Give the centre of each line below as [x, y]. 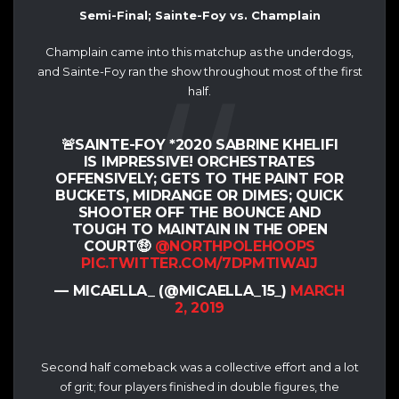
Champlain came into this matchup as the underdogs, [199, 52]
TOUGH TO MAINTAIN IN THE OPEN [199, 229]
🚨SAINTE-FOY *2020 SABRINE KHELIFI [199, 144]
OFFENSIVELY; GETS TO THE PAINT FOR [199, 178]
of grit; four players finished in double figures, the [199, 386]
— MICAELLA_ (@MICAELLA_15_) [173, 290]
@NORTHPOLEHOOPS [235, 246]
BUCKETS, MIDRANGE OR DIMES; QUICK [199, 195]
